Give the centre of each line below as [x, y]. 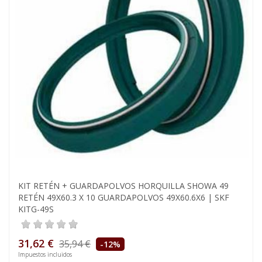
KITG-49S [36, 209]
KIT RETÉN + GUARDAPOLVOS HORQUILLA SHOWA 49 [123, 186]
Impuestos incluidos [45, 255]
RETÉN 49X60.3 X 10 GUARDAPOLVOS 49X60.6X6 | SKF [124, 198]
